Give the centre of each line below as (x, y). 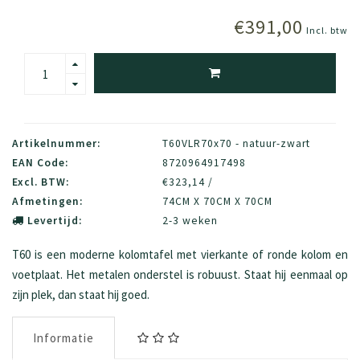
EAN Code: (40, 163)
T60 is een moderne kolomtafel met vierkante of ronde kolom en (180, 255)
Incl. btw (327, 31)
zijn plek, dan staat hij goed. (81, 295)
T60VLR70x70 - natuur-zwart (236, 144)
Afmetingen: (47, 202)
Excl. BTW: (41, 182)
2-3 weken (190, 221)
